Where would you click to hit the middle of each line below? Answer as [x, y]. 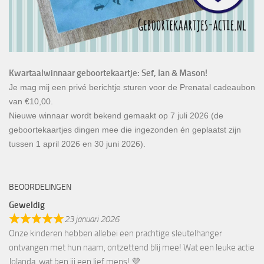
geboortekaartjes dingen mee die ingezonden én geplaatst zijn [125, 129]
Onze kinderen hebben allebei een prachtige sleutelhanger [115, 233]
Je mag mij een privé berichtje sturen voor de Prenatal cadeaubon [132, 87]
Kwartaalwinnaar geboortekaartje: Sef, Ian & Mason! [108, 73]
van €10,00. [31, 101]
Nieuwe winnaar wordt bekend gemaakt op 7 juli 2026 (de [116, 115]
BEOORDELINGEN [40, 187]
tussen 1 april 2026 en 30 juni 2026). [77, 143]
